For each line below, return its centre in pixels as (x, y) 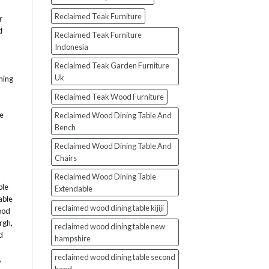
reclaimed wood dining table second (115, 257)
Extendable (73, 189)
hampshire (72, 239)
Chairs (65, 158)
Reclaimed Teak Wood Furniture (109, 97)
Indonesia (71, 47)
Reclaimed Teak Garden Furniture (112, 66)
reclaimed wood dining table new (110, 227)
